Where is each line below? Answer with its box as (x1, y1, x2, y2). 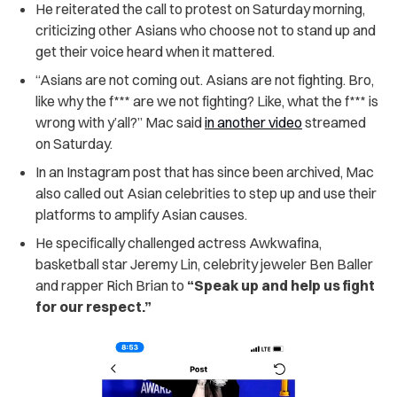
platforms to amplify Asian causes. (35, 205, 247, 223)
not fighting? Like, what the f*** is (179, 91, 378, 110)
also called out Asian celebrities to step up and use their (35, 183, 377, 202)
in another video (205, 113, 302, 131)
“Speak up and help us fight (187, 276, 375, 294)
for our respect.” (35, 297, 152, 315)
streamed (302, 113, 366, 131)
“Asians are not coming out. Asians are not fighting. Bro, (35, 70, 374, 89)
